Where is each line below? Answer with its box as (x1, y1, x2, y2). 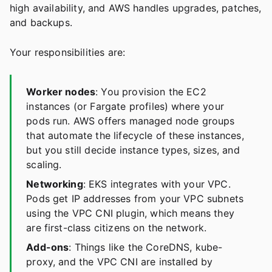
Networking (26, 178, 83, 191)
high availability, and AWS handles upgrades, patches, (10, 2, 262, 15)
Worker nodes (26, 86, 96, 98)
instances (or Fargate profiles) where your (26, 100, 224, 113)
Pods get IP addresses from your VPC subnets (26, 192, 244, 205)
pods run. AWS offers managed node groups (26, 115, 235, 127)
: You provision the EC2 (95, 86, 206, 98)
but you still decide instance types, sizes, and (26, 144, 240, 157)
